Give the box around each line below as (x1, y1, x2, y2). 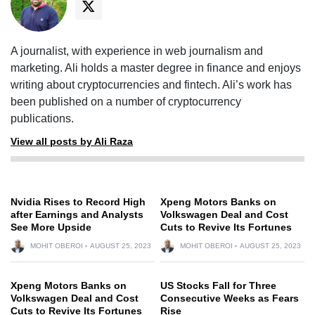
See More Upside (11, 221, 91, 233)
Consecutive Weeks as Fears (160, 292, 299, 304)
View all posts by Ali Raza (11, 135, 133, 147)
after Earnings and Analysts (11, 208, 143, 220)
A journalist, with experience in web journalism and (11, 44, 263, 57)
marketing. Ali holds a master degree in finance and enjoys (11, 61, 301, 74)
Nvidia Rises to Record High (11, 195, 146, 207)
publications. (11, 112, 74, 124)
